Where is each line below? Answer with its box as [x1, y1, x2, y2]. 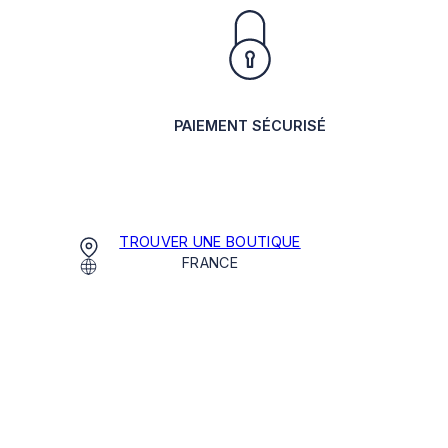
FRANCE [182, 253, 238, 271]
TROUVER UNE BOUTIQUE [119, 232, 301, 250]
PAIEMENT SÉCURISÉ [174, 117, 326, 135]
